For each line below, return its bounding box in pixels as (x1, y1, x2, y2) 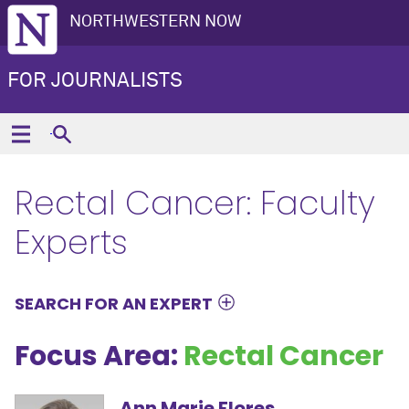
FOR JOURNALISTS (7, 71, 183, 91)
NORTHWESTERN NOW (69, 14, 242, 30)
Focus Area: (15, 337, 184, 375)
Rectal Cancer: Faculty (15, 180, 375, 226)
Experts (15, 219, 128, 266)
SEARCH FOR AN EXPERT (15, 292, 213, 315)
